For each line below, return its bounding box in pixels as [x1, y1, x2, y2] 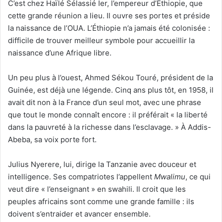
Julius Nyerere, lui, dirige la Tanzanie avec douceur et [8, 159, 196, 169]
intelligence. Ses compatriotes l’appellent [8, 171, 154, 181]
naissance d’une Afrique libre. [8, 48, 111, 57]
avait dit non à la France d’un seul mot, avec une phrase [8, 97, 201, 107]
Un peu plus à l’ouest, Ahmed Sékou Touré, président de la [8, 72, 213, 82]
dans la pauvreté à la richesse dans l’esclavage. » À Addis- [8, 122, 211, 132]
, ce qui [185, 171, 211, 181]
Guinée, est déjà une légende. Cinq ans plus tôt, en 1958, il [8, 85, 214, 95]
